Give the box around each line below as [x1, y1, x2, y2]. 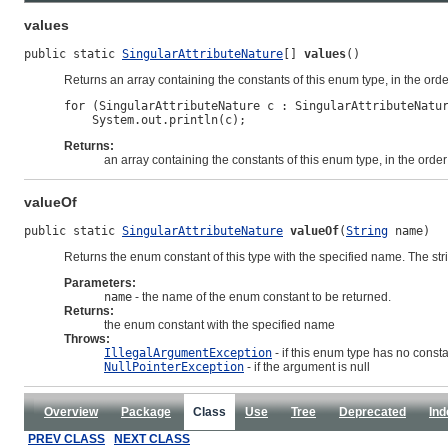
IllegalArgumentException [104, 346, 272, 361]
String [346, 224, 388, 239]
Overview [44, 405, 98, 420]
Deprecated [339, 405, 406, 420]
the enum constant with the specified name [104, 318, 335, 333]
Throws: [64, 332, 110, 347]
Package [121, 405, 171, 420]
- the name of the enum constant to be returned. [132, 290, 391, 305]
